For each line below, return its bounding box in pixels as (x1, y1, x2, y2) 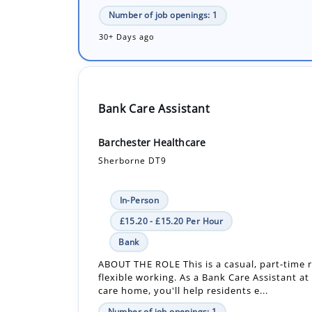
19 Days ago (98, 279, 150, 289)
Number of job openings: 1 (107, 255, 217, 267)
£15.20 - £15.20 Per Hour (119, 164, 224, 177)
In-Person (119, 143, 159, 156)
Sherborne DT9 (98, 104, 167, 116)
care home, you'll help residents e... (98, 233, 269, 247)
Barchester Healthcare (98, 85, 206, 99)
